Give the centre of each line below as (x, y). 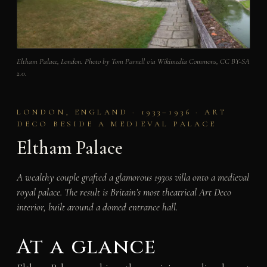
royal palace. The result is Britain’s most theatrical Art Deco (124, 193)
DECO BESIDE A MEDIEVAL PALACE (117, 124)
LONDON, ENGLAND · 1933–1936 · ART (121, 112)
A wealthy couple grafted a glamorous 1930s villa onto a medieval (133, 178)
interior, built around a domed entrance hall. (97, 207)
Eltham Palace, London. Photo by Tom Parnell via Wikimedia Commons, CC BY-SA (133, 61)
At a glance (86, 248)
